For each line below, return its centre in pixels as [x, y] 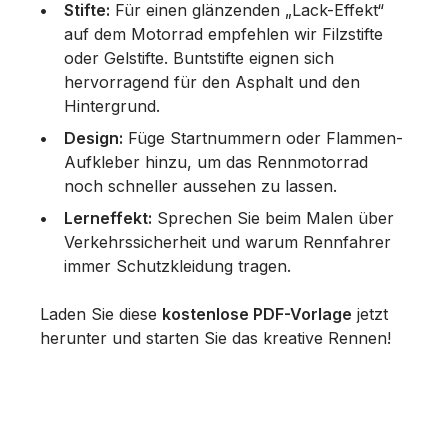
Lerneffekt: [108, 217]
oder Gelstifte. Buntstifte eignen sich [199, 57]
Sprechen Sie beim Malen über [273, 217]
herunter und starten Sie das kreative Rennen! [215, 337]
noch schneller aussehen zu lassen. [200, 185]
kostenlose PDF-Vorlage [257, 313]
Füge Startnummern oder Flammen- [263, 137]
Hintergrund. [112, 105]
